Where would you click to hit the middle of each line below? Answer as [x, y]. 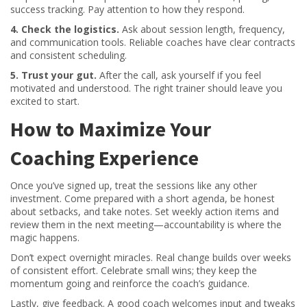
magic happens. [45, 237]
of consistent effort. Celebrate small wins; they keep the [134, 270]
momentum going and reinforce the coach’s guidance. [130, 283]
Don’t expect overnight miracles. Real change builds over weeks [151, 257]
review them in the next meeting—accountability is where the [146, 224]
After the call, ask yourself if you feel [179, 75]
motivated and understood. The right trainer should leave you [146, 88]
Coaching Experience [105, 158]
